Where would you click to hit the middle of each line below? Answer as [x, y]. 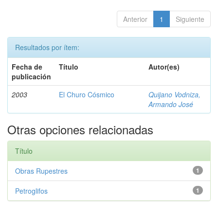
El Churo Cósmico [87, 94]
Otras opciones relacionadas [80, 129]
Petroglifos [31, 191]
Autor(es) [164, 67]
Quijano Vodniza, [174, 94]
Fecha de [27, 67]
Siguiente [190, 19]
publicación [31, 76]
